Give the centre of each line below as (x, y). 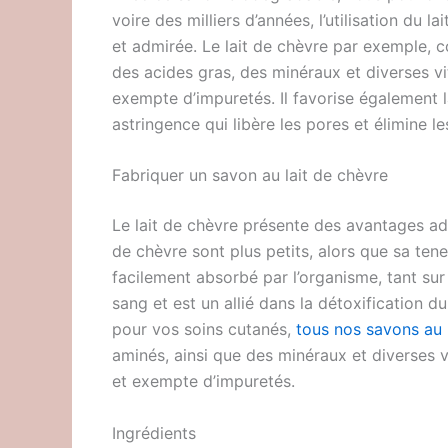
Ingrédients (154, 433)
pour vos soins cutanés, (204, 329)
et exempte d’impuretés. (203, 381)
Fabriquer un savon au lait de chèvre (250, 175)
